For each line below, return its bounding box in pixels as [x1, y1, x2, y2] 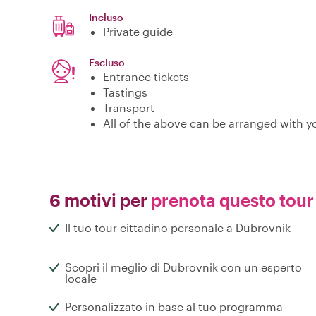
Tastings [103, 85, 147, 99]
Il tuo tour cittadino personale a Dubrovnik [65, 221, 291, 235]
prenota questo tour [147, 190, 314, 211]
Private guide [103, 25, 173, 39]
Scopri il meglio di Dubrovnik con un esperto [65, 260, 302, 274]
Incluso [89, 11, 123, 24]
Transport [103, 101, 154, 115]
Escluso [89, 56, 125, 69]
